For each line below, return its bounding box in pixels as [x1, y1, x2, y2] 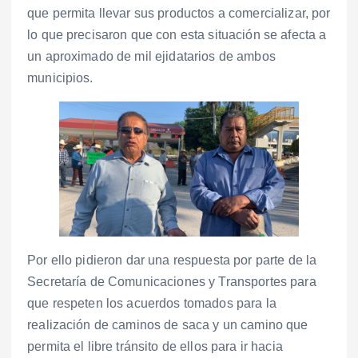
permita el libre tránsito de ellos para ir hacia [27, 340, 283, 354]
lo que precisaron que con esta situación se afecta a [27, 28, 327, 42]
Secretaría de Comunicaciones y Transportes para [27, 275, 316, 289]
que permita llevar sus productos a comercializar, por [27, 6, 331, 21]
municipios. [27, 71, 93, 86]
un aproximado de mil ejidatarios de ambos [27, 50, 276, 64]
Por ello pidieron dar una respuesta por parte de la [27, 253, 317, 268]
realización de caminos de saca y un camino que [27, 318, 308, 332]
